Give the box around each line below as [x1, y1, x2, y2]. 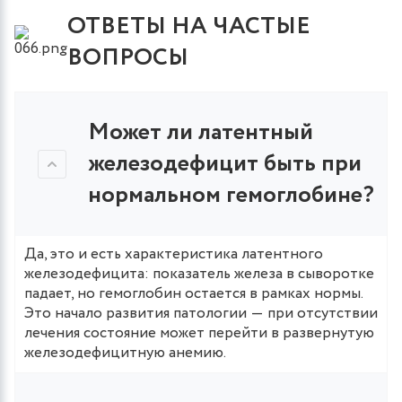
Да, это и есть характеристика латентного [24, 242, 323, 266]
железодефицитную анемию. [24, 341, 226, 364]
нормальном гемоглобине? [88, 177, 374, 213]
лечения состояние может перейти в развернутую [24, 321, 374, 345]
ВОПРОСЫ [67, 39, 188, 75]
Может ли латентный [88, 114, 313, 150]
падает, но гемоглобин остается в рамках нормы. [24, 282, 363, 305]
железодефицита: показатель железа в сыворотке [24, 262, 374, 285]
